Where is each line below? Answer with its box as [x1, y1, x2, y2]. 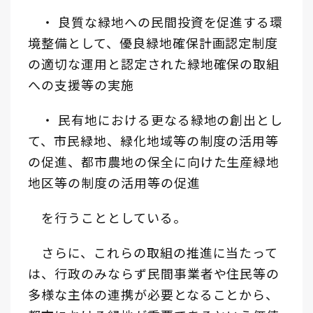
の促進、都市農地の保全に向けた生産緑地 [28, 152, 280, 170]
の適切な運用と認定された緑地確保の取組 [28, 54, 280, 73]
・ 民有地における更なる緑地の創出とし [28, 110, 284, 129]
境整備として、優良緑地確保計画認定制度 [28, 33, 279, 52]
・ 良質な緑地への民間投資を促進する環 [28, 12, 284, 31]
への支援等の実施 [28, 75, 134, 94]
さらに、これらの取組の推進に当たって [28, 242, 279, 261]
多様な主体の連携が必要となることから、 [28, 284, 279, 303]
